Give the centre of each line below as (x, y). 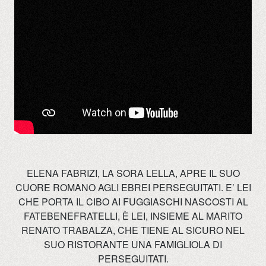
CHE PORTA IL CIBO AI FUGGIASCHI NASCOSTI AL (133, 202)
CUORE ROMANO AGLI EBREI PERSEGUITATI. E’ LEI (133, 187)
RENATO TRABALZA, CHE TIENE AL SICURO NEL (133, 230)
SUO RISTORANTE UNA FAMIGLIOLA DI (133, 244)
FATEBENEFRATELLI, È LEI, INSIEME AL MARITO (133, 216)
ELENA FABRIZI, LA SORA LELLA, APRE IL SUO (133, 173)
